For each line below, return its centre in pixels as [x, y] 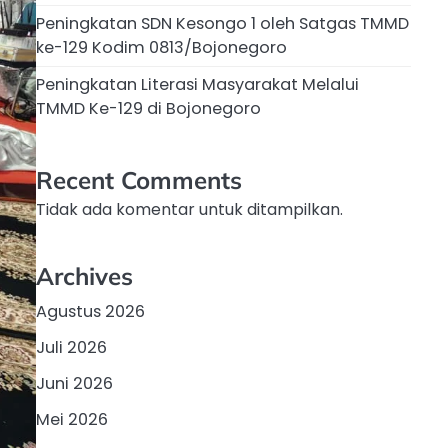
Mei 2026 [72, 419]
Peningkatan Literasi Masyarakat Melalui [197, 85]
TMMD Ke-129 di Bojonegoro [148, 109]
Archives [84, 275]
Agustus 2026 [90, 311]
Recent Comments [139, 180]
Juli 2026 [71, 347]
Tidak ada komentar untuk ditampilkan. [189, 210]
